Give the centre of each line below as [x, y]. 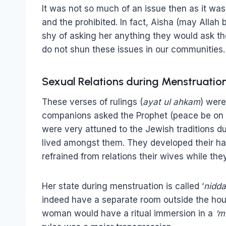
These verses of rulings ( [92, 102]
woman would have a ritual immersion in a [129, 213]
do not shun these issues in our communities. [133, 49]
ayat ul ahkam [172, 102]
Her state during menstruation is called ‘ [123, 186]
